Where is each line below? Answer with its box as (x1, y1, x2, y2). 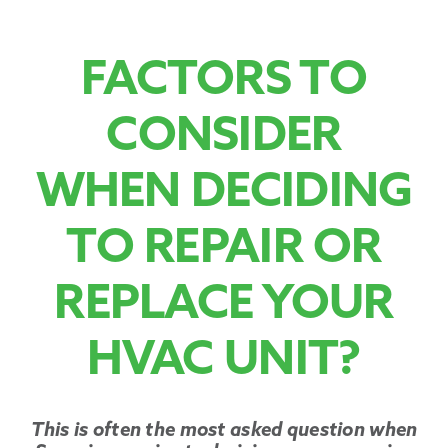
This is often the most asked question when (30, 422, 418, 442)
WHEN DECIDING (35, 171, 413, 219)
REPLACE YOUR (54, 283, 394, 331)
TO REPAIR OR (66, 227, 382, 275)
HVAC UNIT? (86, 339, 362, 387)
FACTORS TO (81, 59, 367, 107)
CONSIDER (106, 115, 342, 163)
